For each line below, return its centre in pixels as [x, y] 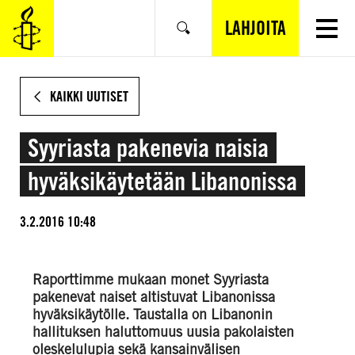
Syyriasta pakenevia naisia [148, 148]
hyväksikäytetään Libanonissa [162, 181]
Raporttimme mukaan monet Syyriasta [151, 279]
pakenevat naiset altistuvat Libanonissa [154, 297]
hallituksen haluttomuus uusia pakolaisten [163, 332]
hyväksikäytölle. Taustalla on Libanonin [153, 314]
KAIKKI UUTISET [89, 96]
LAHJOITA [256, 28]
